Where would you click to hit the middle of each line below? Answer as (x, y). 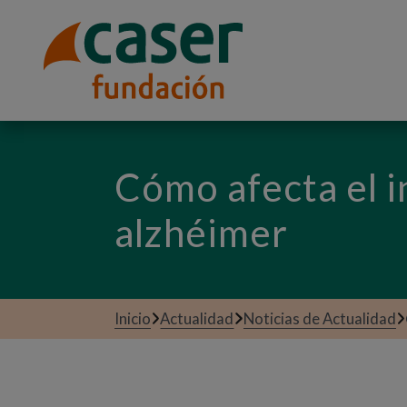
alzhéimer (201, 233)
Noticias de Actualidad (319, 318)
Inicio (133, 318)
